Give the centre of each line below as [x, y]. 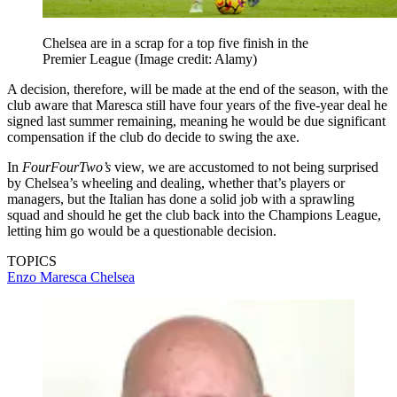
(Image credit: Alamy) [196, 58]
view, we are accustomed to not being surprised [245, 167]
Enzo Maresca [49, 276]
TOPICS [32, 261]
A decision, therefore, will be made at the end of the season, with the [198, 89]
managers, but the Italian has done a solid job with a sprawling [181, 198]
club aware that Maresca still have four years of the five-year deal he [197, 105]
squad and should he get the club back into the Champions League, [194, 214]
